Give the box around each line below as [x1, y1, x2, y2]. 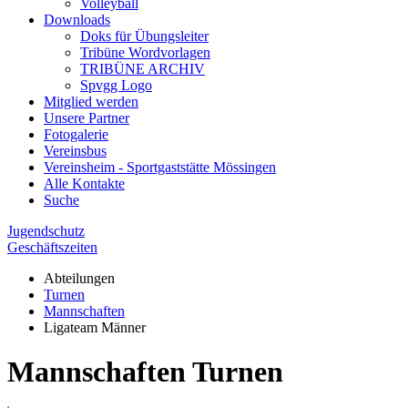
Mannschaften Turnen [7, 354, 283, 388]
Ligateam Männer [44, 319, 146, 335]
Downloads [44, 11, 110, 27]
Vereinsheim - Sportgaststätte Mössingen [44, 158, 276, 175]
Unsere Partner [44, 109, 129, 126]
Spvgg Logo [80, 76, 152, 93]
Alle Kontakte [44, 175, 125, 191]
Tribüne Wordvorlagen [80, 44, 210, 60]
